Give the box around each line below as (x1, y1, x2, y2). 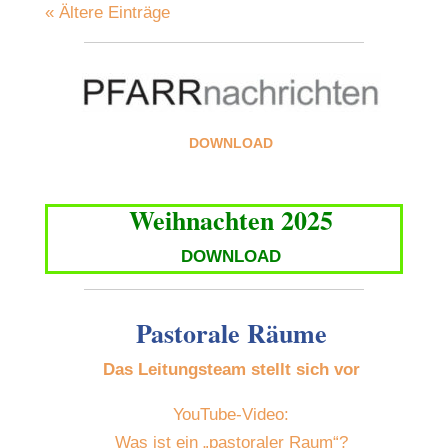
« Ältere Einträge (44, 3, 170, 23)
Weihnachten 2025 (129, 201, 334, 240)
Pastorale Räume (135, 314, 327, 353)
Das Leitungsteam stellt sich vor (102, 360, 360, 380)
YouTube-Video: (173, 405, 290, 425)
